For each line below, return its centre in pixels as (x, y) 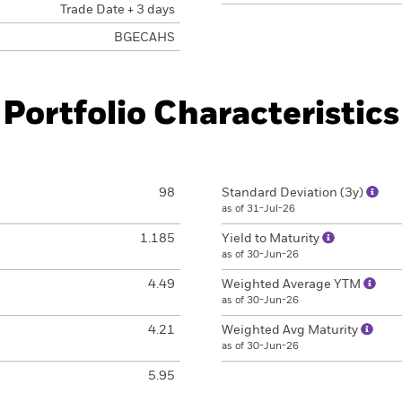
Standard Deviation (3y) (294, 193)
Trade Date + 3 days (117, 10)
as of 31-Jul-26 (258, 209)
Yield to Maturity (272, 239)
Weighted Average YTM (293, 284)
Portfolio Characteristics (201, 115)
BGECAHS (144, 38)
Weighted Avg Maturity (291, 330)
